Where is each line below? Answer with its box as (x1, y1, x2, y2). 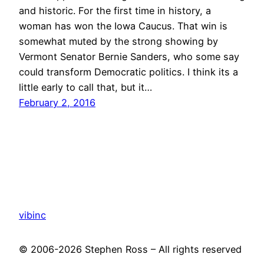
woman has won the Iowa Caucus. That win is (19, 19, 227, 32)
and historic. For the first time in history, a (19, 4, 211, 16)
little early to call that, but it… (19, 81, 152, 93)
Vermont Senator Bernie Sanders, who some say (19, 50, 239, 62)
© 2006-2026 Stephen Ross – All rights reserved (19, 243, 242, 256)
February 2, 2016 (19, 96, 95, 108)
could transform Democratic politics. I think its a (19, 65, 238, 78)
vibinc (19, 209, 46, 221)
